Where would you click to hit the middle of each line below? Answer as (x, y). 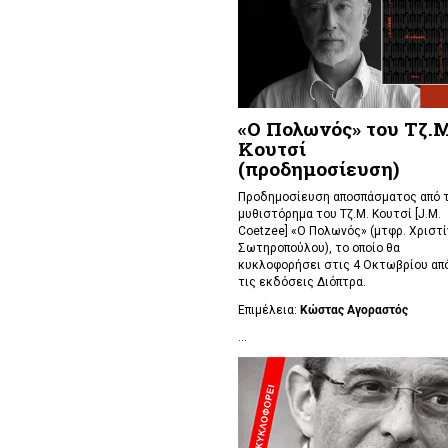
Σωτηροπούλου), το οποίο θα (318, 248)
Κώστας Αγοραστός (353, 309)
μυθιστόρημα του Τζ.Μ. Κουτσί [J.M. (339, 214)
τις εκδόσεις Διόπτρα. (301, 282)
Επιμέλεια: (268, 309)
